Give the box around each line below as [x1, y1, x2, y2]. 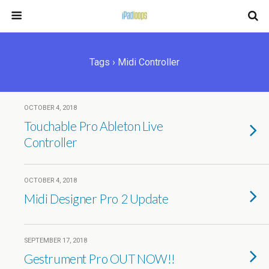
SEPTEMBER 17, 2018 [24, 237, 87, 244]
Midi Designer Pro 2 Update [24, 191, 169, 206]
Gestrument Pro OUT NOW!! [24, 251, 176, 266]
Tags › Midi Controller [89, 56, 180, 68]
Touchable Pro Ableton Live [24, 118, 163, 133]
